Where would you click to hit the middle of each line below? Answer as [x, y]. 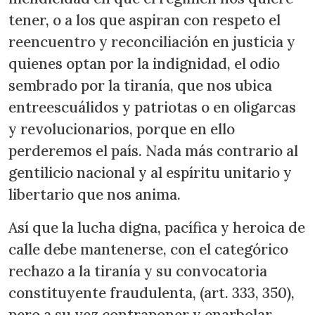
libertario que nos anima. [95, 195]
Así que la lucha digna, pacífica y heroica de [157, 228]
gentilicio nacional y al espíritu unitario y [150, 173]
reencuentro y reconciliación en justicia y [152, 42]
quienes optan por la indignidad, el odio [144, 64]
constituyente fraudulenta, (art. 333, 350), [152, 293]
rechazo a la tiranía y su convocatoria [138, 271]
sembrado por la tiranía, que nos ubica [140, 86]
